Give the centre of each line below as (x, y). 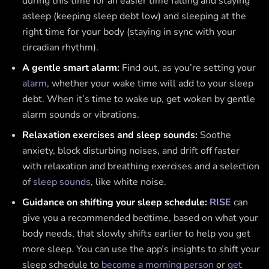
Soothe (216, 135)
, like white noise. (129, 182)
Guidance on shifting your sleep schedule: (116, 203)
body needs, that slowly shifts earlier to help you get (137, 234)
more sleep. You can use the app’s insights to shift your (141, 249)
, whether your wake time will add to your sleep (150, 84)
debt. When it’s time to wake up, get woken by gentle (139, 99)
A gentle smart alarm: (72, 68)
